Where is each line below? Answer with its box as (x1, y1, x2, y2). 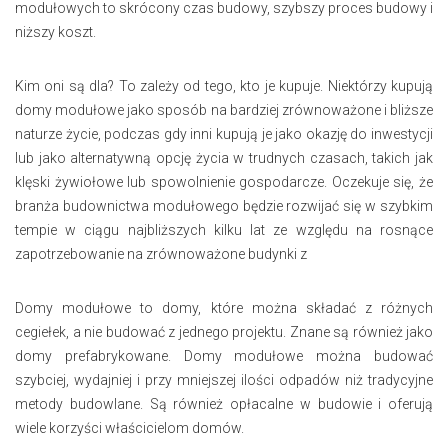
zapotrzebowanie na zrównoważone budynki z (15, 245, 307, 262)
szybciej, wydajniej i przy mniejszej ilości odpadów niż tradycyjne (15, 371, 433, 388)
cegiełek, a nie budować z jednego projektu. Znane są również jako (15, 323, 433, 340)
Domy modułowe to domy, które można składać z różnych (15, 299, 433, 316)
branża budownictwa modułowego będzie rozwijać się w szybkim (15, 197, 433, 214)
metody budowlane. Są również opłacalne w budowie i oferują (15, 395, 433, 412)
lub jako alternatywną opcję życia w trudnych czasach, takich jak (15, 149, 433, 166)
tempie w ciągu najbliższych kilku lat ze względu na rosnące (15, 221, 433, 238)
